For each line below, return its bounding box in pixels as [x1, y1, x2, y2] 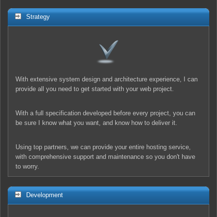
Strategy [26, 13, 50, 20]
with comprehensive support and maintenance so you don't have [15, 153, 195, 160]
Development [26, 191, 63, 199]
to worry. [15, 162, 39, 170]
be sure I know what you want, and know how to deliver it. [15, 119, 177, 126]
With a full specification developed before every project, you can [15, 109, 195, 117]
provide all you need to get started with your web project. [15, 85, 174, 93]
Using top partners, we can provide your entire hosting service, [15, 143, 191, 151]
